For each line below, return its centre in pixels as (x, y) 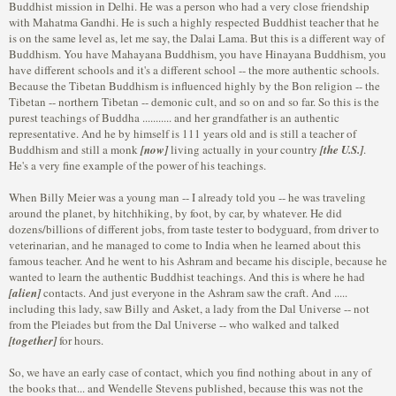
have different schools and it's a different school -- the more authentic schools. (194, 70)
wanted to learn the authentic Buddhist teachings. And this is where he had (187, 277)
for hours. (81, 340)
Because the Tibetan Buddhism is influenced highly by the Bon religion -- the (194, 86)
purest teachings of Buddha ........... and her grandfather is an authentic (174, 118)
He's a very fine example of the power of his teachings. (137, 165)
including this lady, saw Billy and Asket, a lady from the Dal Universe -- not (189, 308)
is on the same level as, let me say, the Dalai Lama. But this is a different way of (197, 38)
